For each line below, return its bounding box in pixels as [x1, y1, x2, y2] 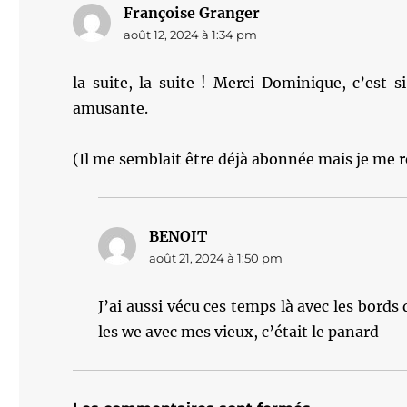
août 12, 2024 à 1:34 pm [124, 27, 258, 42]
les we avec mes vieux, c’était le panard [98, 323, 380, 341]
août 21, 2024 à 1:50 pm [149, 251, 283, 265]
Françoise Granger [124, 4, 261, 22]
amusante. [73, 99, 149, 117]
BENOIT [149, 227, 208, 245]
